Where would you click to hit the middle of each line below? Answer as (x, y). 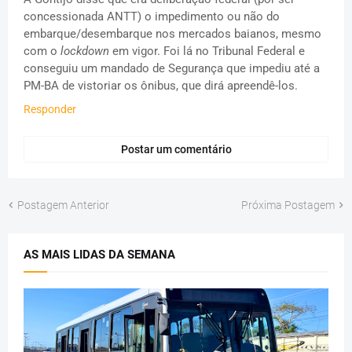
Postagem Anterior (63, 205)
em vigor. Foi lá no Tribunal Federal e (207, 51)
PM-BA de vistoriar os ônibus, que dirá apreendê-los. (161, 85)
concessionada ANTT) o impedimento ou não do (152, 16)
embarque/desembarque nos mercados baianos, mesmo (172, 33)
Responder (50, 109)
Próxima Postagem (288, 205)
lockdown (85, 51)
